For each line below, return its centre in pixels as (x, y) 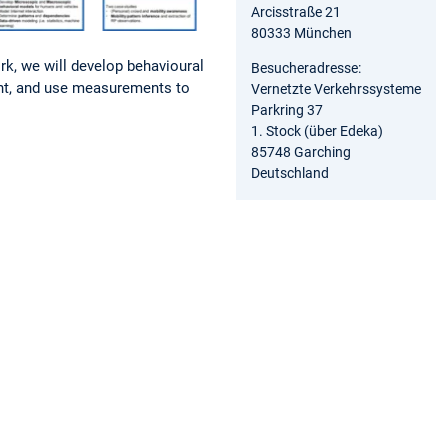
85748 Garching (301, 151)
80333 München (301, 32)
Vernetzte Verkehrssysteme (336, 88)
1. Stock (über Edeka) (317, 130)
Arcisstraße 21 (296, 11)
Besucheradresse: (306, 67)
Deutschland (290, 172)
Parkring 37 (287, 109)
